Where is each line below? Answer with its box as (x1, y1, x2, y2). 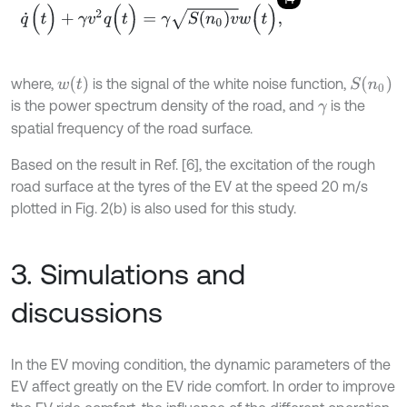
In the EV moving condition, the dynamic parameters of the (11, 355, 391, 372)
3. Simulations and (11, 256, 245, 291)
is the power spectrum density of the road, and (11, 97, 318, 114)
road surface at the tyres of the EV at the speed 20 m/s (11, 177, 368, 194)
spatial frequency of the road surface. (11, 119, 253, 136)
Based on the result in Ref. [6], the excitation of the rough (11, 155, 375, 173)
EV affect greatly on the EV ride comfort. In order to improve (11, 377, 395, 394)
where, (11, 75, 57, 93)
